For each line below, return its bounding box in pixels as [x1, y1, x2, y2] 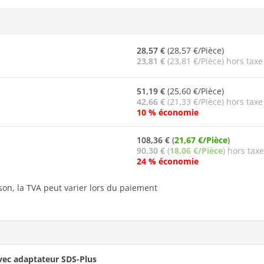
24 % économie [137, 155, 199, 167]
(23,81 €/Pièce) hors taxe [165, 55, 263, 67]
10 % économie [137, 106, 199, 118]
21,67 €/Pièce [174, 134, 227, 146]
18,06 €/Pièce [170, 144, 223, 156]
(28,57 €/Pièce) [165, 44, 224, 56]
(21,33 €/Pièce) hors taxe [165, 95, 263, 107]
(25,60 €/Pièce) [165, 85, 224, 97]
